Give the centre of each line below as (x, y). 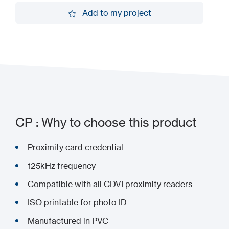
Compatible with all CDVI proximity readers (110, 184)
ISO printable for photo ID (77, 202)
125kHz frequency (62, 166)
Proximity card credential (75, 147)
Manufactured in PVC (68, 221)
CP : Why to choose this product (106, 122)
